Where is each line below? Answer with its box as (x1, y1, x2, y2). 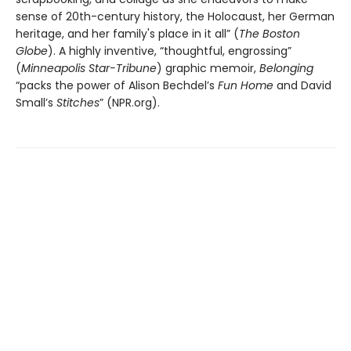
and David (277, 78, 331, 93)
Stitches (56, 95, 100, 110)
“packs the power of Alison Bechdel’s (16, 78, 218, 93)
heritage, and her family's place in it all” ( (16, 26, 239, 42)
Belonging (259, 60, 313, 76)
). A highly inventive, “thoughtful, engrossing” (48, 43, 291, 59)
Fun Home (218, 78, 277, 93)
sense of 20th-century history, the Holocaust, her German (16, 9, 335, 24)
